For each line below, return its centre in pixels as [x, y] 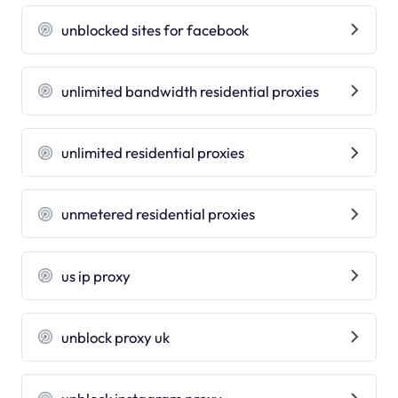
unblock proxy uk [116, 337]
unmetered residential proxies [159, 214]
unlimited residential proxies [153, 153]
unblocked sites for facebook [155, 29]
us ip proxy [96, 275]
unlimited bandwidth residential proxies [191, 91]
